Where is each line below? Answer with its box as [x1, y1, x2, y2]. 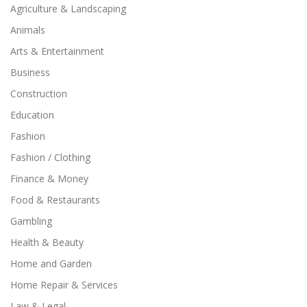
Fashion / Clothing [10, 150, 90, 164]
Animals [10, 23, 45, 36]
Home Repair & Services [10, 278, 118, 291]
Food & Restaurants [10, 193, 100, 206]
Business [10, 65, 50, 79]
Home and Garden [10, 256, 92, 270]
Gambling [10, 214, 52, 228]
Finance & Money [10, 171, 88, 185]
